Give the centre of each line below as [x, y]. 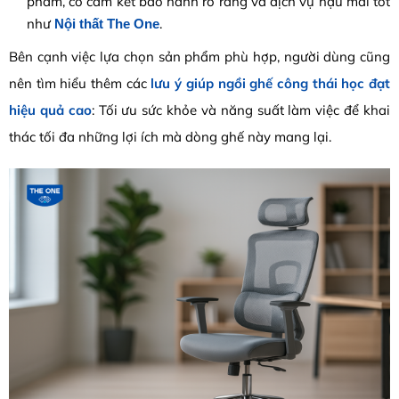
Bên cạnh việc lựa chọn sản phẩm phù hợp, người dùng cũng [199, 56]
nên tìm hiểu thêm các [80, 83]
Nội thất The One [107, 23]
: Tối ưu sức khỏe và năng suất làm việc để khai [241, 110]
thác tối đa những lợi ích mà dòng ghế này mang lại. [170, 136]
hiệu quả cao [50, 110]
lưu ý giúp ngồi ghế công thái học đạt [271, 83]
